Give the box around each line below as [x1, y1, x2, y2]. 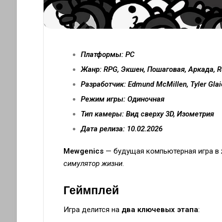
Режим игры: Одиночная [80, 94, 165, 104]
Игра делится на [63, 205, 121, 215]
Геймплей [63, 183, 119, 197]
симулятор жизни [63, 159, 122, 168]
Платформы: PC [80, 50, 135, 59]
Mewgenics [63, 146, 104, 156]
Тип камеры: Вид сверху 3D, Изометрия [80, 109, 214, 118]
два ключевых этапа [121, 205, 198, 215]
